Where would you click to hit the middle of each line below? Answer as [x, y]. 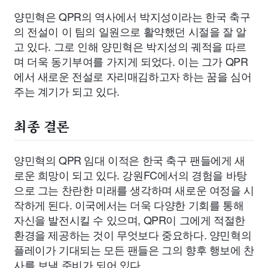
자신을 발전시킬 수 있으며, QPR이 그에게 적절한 [130, 219]
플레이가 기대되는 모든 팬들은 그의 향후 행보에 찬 [134, 249]
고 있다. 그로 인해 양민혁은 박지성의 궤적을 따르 [130, 46]
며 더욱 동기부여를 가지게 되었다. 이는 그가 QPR [131, 61]
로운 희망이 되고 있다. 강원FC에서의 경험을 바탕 [130, 174]
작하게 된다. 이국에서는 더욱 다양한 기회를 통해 [129, 204]
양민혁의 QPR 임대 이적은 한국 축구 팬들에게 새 [130, 159]
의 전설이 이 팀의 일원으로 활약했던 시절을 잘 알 [130, 31]
